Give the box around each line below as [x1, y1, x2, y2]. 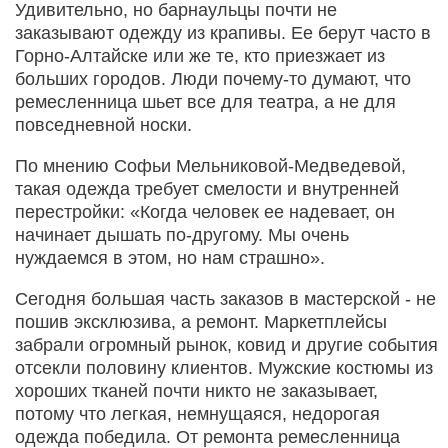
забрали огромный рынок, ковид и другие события [15, 334, 438, 355]
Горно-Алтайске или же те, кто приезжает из [15, 45, 385, 66]
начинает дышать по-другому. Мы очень [15, 224, 349, 245]
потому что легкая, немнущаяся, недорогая [15, 403, 380, 424]
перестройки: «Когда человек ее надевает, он [15, 201, 395, 222]
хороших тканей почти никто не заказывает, [15, 380, 378, 401]
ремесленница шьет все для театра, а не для [15, 91, 396, 112]
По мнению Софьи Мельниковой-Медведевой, [15, 155, 406, 176]
